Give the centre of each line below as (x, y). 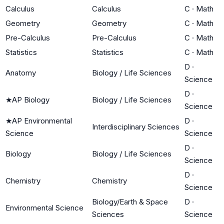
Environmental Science (44, 207)
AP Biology (31, 99)
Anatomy (21, 72)
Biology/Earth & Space (130, 201)
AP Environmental (42, 120)
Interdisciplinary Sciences (136, 126)
